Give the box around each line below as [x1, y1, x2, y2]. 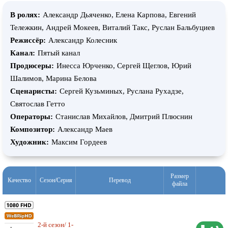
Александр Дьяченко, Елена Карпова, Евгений [43, 11, 196, 19]
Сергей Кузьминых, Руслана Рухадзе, [60, 87, 184, 96]
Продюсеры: [10, 62, 54, 70]
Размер [170, 173, 189, 180]
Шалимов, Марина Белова [10, 74, 97, 83]
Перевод [108, 177, 131, 184]
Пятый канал [38, 49, 80, 58]
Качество [7, 177, 31, 184]
